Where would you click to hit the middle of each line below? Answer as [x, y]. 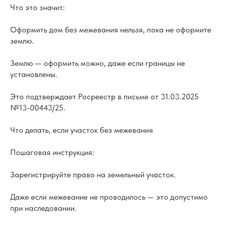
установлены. [34, 74]
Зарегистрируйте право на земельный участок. [93, 175]
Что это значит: [37, 8]
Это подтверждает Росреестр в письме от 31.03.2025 [104, 97]
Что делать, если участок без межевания [82, 130]
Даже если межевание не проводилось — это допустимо [109, 197]
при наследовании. [43, 208]
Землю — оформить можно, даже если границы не [98, 63]
